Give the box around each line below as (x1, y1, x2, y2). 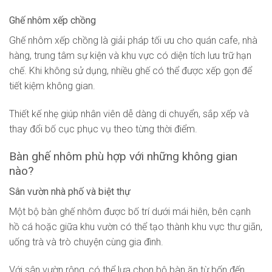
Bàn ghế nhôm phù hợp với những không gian (9, 149, 237, 163)
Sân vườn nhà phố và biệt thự (9, 186, 131, 198)
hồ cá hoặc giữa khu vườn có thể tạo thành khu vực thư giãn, (9, 221, 262, 233)
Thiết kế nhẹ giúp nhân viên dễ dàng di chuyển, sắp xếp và (9, 107, 249, 120)
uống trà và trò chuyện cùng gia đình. (9, 236, 163, 248)
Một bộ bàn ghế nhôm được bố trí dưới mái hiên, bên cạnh (9, 206, 251, 218)
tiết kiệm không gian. (9, 80, 95, 92)
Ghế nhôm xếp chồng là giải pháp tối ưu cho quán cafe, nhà (9, 35, 257, 47)
